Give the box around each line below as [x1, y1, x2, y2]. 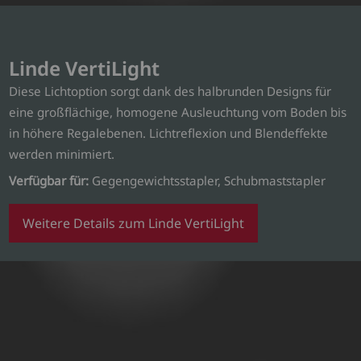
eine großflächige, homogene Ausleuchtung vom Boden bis [9, 103, 347, 120]
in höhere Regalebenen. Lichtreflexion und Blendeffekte [9, 124, 329, 141]
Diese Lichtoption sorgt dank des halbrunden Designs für [9, 82, 332, 99]
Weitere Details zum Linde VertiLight [23, 214, 245, 233]
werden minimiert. [9, 145, 115, 162]
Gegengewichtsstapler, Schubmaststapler [92, 172, 326, 189]
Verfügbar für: [9, 172, 93, 189]
